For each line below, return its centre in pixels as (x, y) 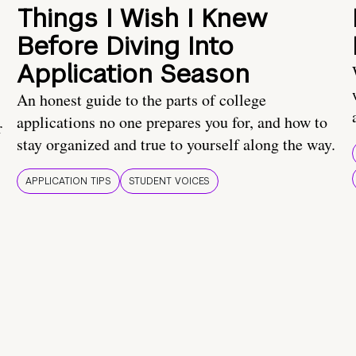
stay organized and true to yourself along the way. (176, 145)
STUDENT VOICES (169, 182)
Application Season (133, 74)
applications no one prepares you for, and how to (172, 122)
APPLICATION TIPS (68, 182)
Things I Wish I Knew (142, 18)
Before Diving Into (125, 46)
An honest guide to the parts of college (141, 100)
